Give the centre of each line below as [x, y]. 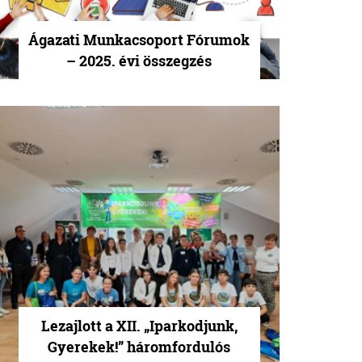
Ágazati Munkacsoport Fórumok [139, 39]
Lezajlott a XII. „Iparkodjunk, [139, 326]
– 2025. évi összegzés [139, 60]
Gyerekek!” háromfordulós [139, 347]
